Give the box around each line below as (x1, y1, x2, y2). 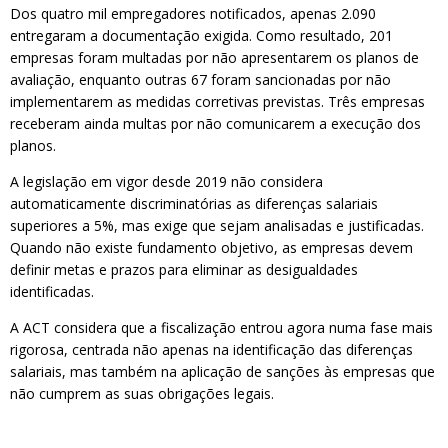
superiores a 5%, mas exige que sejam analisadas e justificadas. (10, 216, 424, 235)
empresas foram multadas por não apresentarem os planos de (10, 48, 419, 67)
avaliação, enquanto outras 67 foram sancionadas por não (10, 70, 391, 89)
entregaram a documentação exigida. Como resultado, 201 (10, 26, 393, 45)
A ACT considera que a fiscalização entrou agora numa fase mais (10, 318, 433, 337)
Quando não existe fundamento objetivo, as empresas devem (10, 238, 413, 257)
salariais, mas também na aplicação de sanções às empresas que (10, 362, 435, 381)
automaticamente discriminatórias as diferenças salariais (10, 194, 378, 213)
